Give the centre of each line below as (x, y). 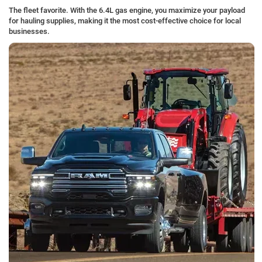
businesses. (29, 32)
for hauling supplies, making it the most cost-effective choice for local (125, 21)
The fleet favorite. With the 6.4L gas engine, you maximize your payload (127, 11)
